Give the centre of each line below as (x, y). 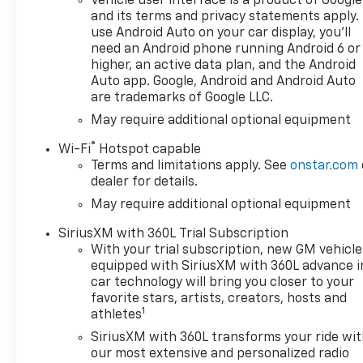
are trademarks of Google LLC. (182, 98)
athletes (117, 316)
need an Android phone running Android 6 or (226, 50)
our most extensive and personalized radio (220, 354)
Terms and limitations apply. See (191, 167)
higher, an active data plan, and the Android (224, 66)
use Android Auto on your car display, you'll (221, 34)
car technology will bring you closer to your (223, 283)
